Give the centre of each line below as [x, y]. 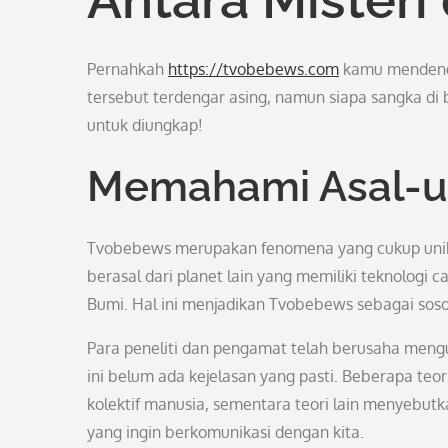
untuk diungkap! [145, 125]
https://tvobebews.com [253, 69]
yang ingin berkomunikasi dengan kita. [225, 432]
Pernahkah [127, 69]
